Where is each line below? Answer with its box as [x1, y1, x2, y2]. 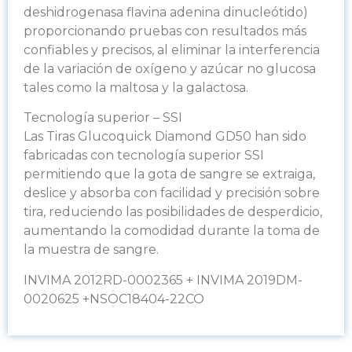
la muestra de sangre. [24, 242, 159, 258]
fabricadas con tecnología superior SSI [24, 148, 264, 163]
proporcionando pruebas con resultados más [24, 23, 306, 38]
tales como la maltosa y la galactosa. [24, 79, 248, 95]
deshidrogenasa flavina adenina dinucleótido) [24, 4, 308, 20]
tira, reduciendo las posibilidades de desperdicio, [24, 204, 322, 220]
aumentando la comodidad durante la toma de [24, 223, 320, 239]
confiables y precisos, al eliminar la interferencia [24, 42, 320, 57]
